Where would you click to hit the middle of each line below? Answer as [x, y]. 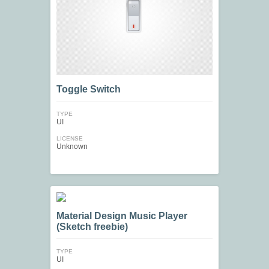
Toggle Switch [89, 89]
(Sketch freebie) [92, 227]
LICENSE [70, 139]
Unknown [72, 147]
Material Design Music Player [122, 216]
